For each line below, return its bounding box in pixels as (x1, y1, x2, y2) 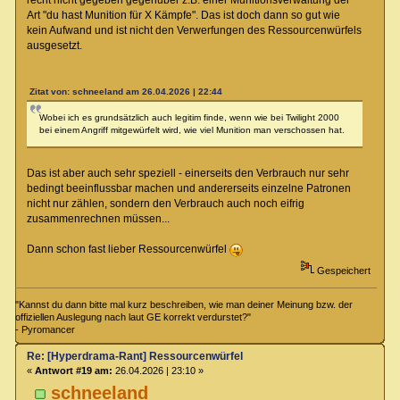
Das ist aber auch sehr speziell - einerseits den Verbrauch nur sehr (26, 167, 349, 180)
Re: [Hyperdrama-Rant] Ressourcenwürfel (26, 349, 243, 362)
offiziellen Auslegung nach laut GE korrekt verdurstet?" (15, 311, 252, 322)
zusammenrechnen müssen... (26, 212, 170, 226)
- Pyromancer (15, 323, 76, 335)
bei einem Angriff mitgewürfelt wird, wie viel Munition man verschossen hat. (38, 125, 345, 136)
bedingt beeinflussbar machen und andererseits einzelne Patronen (26, 182, 351, 196)
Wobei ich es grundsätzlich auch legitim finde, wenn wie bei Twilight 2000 (38, 112, 339, 123)
